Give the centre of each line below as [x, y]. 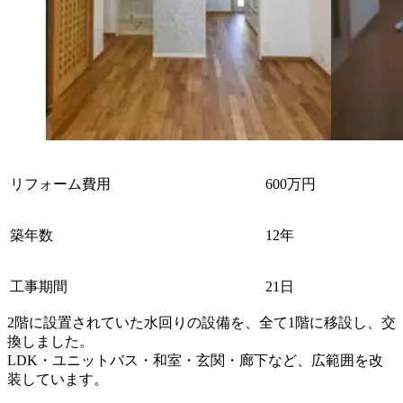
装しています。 [58, 379]
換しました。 [50, 341]
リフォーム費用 [60, 184]
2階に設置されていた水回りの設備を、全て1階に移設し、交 [201, 322]
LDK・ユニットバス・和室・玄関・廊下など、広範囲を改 [195, 360]
